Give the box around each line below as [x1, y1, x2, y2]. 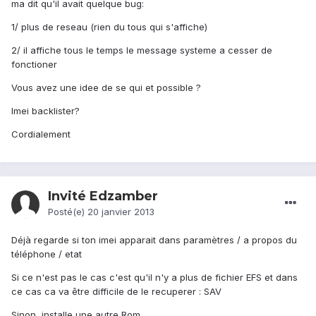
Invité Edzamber [48, 188, 158, 205]
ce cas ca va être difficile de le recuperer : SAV [11, 286, 221, 298]
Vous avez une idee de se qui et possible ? [11, 82, 201, 94]
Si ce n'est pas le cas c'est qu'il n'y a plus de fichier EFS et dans [11, 272, 298, 284]
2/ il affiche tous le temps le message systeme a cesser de [11, 44, 272, 56]
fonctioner [11, 59, 57, 71]
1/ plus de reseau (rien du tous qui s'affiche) [11, 21, 207, 33]
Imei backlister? [11, 105, 80, 117]
